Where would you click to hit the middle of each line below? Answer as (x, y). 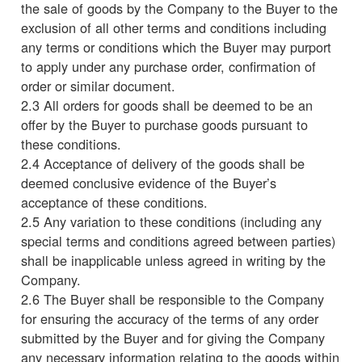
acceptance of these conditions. (114, 202)
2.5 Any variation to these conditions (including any (171, 221)
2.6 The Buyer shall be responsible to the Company (173, 299)
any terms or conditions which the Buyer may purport (176, 46)
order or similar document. (98, 85)
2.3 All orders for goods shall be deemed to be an (167, 105)
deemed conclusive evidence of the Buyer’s (149, 182)
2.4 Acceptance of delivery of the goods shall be (163, 163)
